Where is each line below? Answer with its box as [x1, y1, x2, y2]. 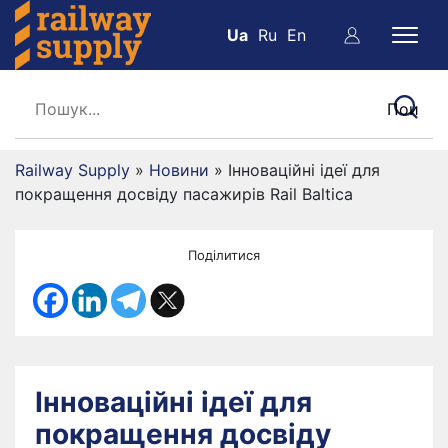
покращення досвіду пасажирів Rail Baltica [15, 184, 353, 204]
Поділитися [188, 247, 260, 263]
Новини [149, 160, 209, 180]
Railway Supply [15, 160, 130, 180]
